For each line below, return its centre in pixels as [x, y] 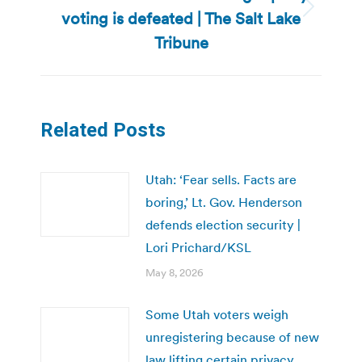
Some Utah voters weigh [217, 314]
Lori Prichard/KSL [198, 247]
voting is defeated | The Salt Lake [181, 18]
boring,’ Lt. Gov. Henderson [224, 202]
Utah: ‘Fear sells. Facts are [221, 179]
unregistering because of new [232, 337]
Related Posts [103, 130]
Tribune [181, 42]
